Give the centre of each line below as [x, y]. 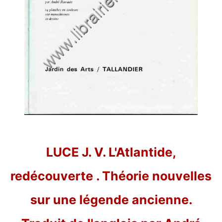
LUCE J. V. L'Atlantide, [111, 152]
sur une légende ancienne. [111, 200]
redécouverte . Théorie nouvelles [111, 176]
